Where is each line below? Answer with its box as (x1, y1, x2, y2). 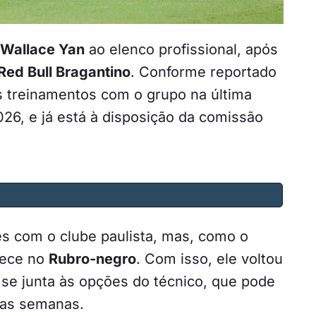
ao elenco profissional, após (85, 40, 278, 58)
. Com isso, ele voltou (136, 250, 283, 267)
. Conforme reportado (130, 63, 276, 80)
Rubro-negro (49, 250, 136, 267)
